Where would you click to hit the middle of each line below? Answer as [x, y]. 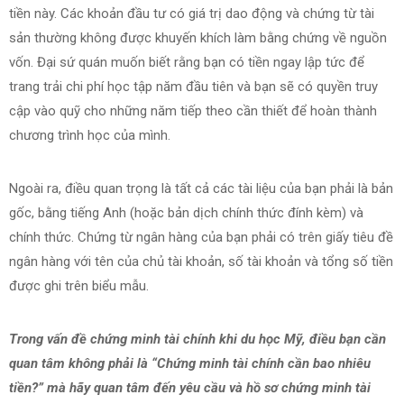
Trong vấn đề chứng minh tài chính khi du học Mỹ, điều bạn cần [197, 340]
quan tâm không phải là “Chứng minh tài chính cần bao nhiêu [190, 364]
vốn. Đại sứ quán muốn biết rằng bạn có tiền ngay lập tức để [187, 63]
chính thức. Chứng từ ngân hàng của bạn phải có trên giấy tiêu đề [201, 238]
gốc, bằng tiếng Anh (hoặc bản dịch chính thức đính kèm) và [186, 213]
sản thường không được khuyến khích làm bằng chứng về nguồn [198, 38]
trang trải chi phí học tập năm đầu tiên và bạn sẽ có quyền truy [193, 87]
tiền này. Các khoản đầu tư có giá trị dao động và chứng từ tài [192, 14]
